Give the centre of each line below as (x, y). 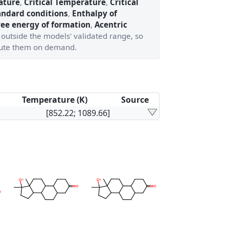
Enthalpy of (95, 13)
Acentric (111, 25)
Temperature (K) (54, 100)
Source (135, 100)
